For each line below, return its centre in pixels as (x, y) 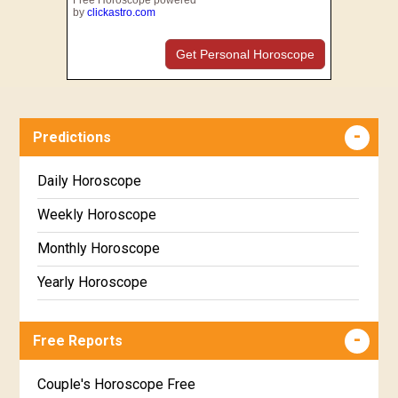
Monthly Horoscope (99, 249)
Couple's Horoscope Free (117, 385)
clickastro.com (121, 12)
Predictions (72, 138)
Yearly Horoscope (93, 283)
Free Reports (78, 341)
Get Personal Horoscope (246, 54)
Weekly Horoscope (97, 215)
